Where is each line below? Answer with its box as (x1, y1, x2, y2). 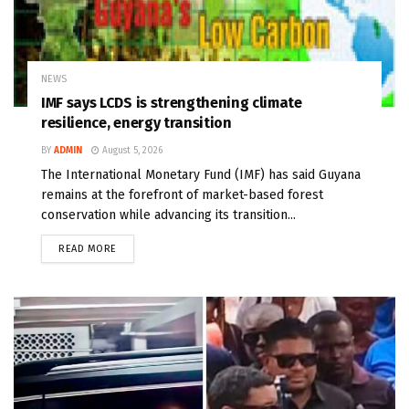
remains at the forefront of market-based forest (41, 187, 323, 204)
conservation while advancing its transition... (41, 207, 296, 224)
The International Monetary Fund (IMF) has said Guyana (41, 167, 361, 184)
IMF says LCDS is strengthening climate (41, 94, 302, 112)
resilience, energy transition (41, 114, 232, 132)
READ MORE (58, 243, 117, 256)
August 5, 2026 (100, 145, 163, 157)
